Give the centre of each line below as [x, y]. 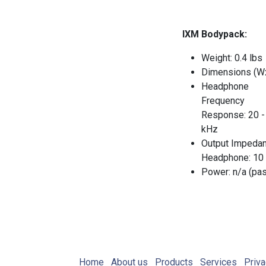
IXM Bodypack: [215, 34]
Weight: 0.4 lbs [232, 58]
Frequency [223, 101]
